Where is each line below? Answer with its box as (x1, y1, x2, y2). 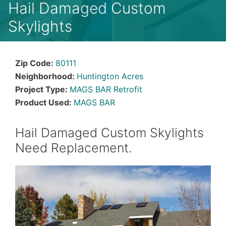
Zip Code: (15, 58, 55, 68)
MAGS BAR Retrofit (70, 84, 142, 94)
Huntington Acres (77, 71, 143, 81)
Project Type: (15, 84, 70, 94)
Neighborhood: (15, 71, 77, 81)
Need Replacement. (15, 140, 132, 155)
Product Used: (15, 97, 74, 107)
